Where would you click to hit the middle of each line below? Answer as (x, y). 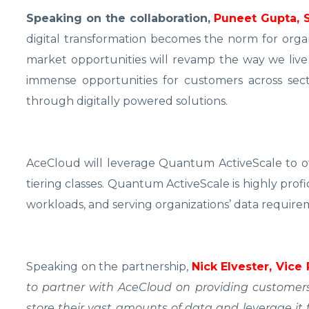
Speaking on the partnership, (109, 267)
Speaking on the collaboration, (120, 19)
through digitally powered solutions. (127, 101)
